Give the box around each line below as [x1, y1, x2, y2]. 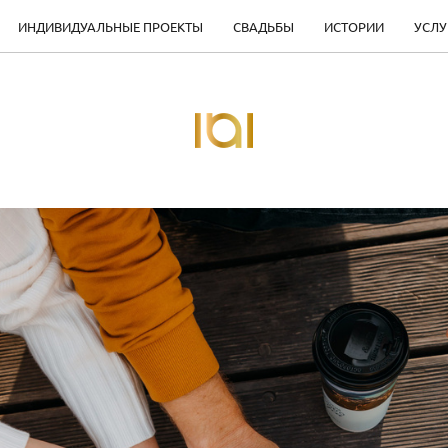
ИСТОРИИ [323, 18, 384, 35]
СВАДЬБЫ [232, 18, 294, 35]
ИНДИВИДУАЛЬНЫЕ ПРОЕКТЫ [17, 18, 203, 35]
